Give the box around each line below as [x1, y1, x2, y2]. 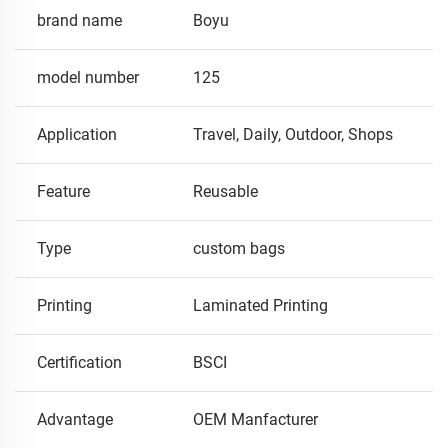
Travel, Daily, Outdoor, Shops [193, 125, 393, 145]
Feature [37, 182, 90, 202]
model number [37, 68, 139, 88]
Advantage [37, 410, 113, 430]
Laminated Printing [193, 296, 328, 316]
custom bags [193, 239, 285, 259]
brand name [37, 11, 122, 31]
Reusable [193, 182, 258, 202]
